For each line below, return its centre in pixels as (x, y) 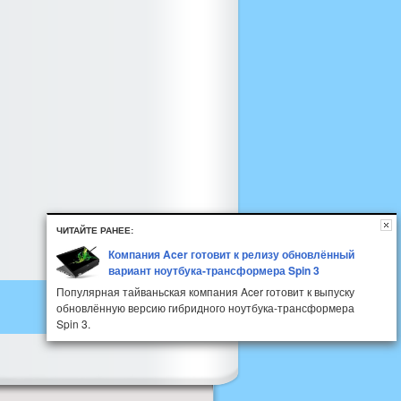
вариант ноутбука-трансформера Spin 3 (214, 270)
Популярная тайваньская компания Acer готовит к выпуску (205, 291)
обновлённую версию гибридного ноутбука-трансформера (205, 307)
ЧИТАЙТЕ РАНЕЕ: (95, 230)
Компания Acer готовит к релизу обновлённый (231, 254)
